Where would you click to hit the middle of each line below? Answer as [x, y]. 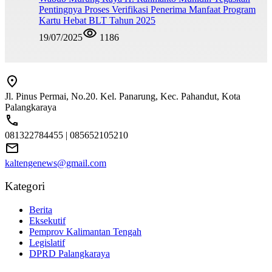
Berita [41, 210]
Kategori [25, 186]
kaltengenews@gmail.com [56, 163]
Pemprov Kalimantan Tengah [85, 232]
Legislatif [47, 243]
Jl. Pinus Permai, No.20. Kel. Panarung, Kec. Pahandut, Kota [123, 96]
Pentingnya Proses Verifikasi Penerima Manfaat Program [147, 10]
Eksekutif [47, 221]
